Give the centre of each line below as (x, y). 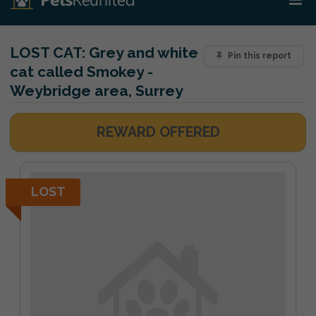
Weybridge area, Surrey (97, 91)
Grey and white (142, 53)
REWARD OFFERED (158, 132)
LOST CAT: (48, 53)
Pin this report (259, 56)
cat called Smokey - (81, 72)
